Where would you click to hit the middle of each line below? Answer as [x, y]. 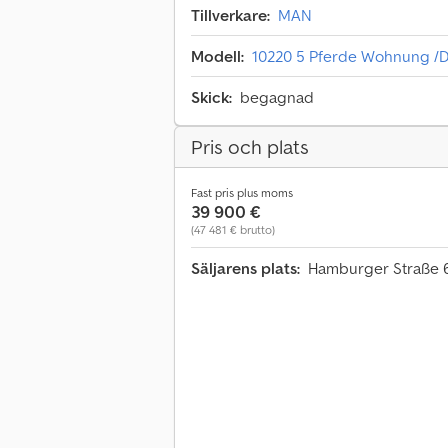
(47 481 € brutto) [233, 230]
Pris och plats [250, 147]
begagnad [277, 97]
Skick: [211, 97]
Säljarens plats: [245, 268]
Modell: [217, 56]
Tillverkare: [230, 15]
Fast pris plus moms [242, 193]
